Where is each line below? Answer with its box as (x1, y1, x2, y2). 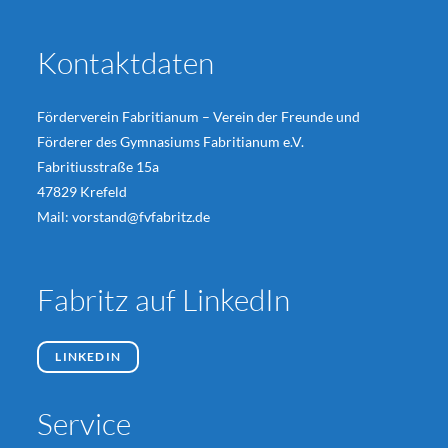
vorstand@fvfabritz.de (72, 207, 211, 225)
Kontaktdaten (37, 43, 215, 81)
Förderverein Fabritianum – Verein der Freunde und (37, 107, 361, 125)
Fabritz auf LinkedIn (37, 280, 291, 318)
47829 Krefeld (37, 182, 128, 200)
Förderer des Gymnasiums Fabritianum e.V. (37, 132, 305, 150)
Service (37, 404, 132, 442)
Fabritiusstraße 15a (37, 157, 160, 175)
